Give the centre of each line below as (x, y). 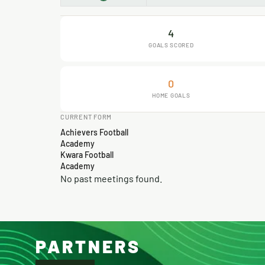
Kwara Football (87, 155)
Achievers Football (94, 132)
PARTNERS (88, 246)
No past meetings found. (111, 178)
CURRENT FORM (86, 117)
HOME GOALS (171, 95)
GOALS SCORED (171, 45)
